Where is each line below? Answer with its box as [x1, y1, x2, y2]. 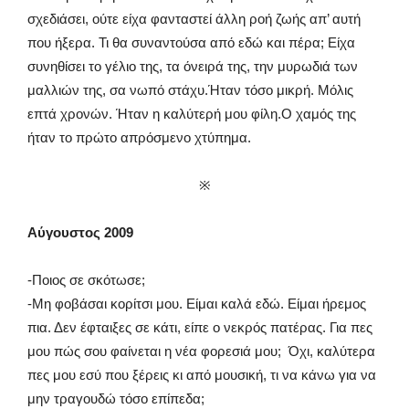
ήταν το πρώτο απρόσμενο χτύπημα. [27, 130, 251, 145]
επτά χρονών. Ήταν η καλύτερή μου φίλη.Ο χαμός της [27, 106, 356, 121]
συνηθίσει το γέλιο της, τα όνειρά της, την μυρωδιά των [27, 58, 358, 74]
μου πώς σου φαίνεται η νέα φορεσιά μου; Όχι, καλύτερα [27, 343, 375, 359]
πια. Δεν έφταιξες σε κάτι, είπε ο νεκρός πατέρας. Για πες [27, 320, 372, 335]
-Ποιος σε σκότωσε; [27, 272, 145, 288]
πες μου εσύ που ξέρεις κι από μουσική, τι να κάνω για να [27, 367, 376, 383]
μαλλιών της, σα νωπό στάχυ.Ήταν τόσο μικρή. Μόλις [27, 82, 353, 98]
